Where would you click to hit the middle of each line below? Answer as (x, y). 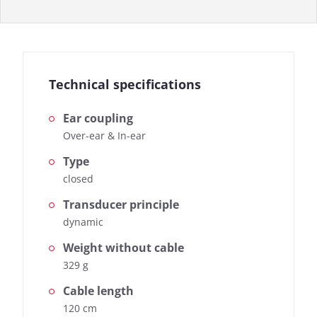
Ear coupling (98, 119)
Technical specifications (125, 85)
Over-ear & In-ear (104, 136)
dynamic (83, 222)
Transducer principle (121, 205)
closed (78, 179)
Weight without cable (123, 248)
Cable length (98, 291)
